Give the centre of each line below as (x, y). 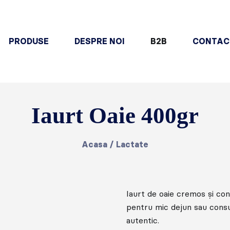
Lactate (132, 144)
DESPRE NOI (99, 42)
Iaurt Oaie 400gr (115, 115)
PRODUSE (28, 42)
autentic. (143, 220)
